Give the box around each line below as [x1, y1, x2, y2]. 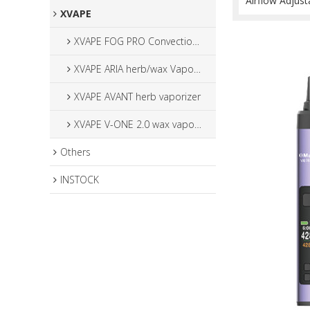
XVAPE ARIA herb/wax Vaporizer [74, 62, 194, 75]
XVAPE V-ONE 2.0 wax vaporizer [74, 118, 194, 131]
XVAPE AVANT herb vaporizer [74, 90, 201, 103]
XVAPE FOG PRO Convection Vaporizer [74, 35, 192, 48]
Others [60, 145, 91, 158]
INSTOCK [60, 173, 99, 186]
